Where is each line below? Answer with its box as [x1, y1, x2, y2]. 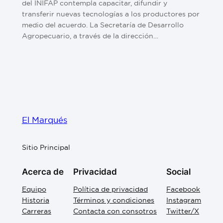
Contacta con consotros [73, 207, 157, 216]
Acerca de [21, 167, 64, 177]
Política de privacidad [73, 185, 148, 194]
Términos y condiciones [73, 196, 154, 205]
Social [166, 167, 191, 177]
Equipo [21, 185, 46, 194]
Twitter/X [166, 207, 200, 216]
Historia [21, 196, 49, 205]
